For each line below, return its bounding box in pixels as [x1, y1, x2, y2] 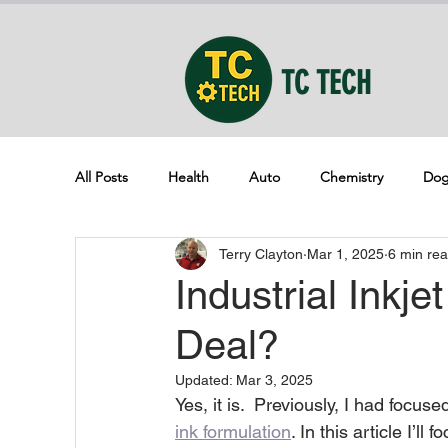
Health [168, 167, 209, 186]
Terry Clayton [219, 245, 303, 262]
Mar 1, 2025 [307, 245, 384, 262]
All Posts [75, 167, 128, 186]
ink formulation [175, 421, 291, 442]
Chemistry [320, 167, 383, 186]
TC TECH [281, 64, 372, 102]
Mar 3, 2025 [236, 372, 313, 388]
